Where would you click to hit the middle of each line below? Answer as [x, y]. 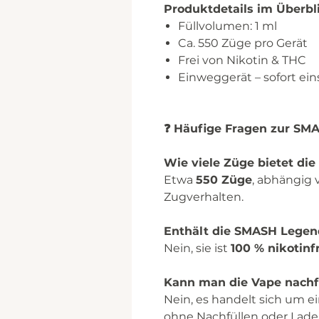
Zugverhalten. [204, 197]
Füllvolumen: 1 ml [228, 26]
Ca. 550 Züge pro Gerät [243, 43]
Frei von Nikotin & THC [242, 60]
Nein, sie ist [197, 248]
